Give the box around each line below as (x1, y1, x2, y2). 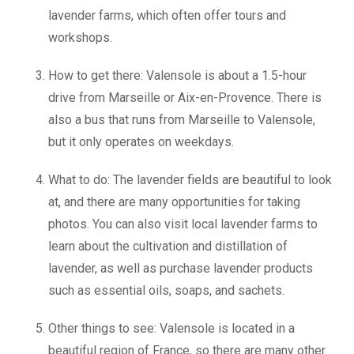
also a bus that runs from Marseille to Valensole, (48, 112, 315, 127)
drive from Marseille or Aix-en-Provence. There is (48, 90, 322, 105)
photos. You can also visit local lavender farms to (48, 217, 318, 232)
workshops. (48, 30, 112, 45)
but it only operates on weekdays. (48, 134, 234, 149)
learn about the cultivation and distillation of (48, 239, 288, 254)
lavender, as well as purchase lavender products (48, 261, 313, 276)
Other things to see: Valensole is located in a (48, 321, 295, 336)
